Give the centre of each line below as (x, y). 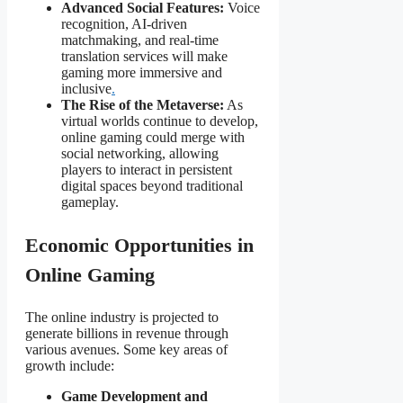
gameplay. (90, 202)
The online (58, 318)
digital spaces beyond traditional (152, 186)
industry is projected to (154, 318)
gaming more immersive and (142, 73)
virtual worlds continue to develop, (160, 121)
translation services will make (144, 57)
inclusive (86, 89)
